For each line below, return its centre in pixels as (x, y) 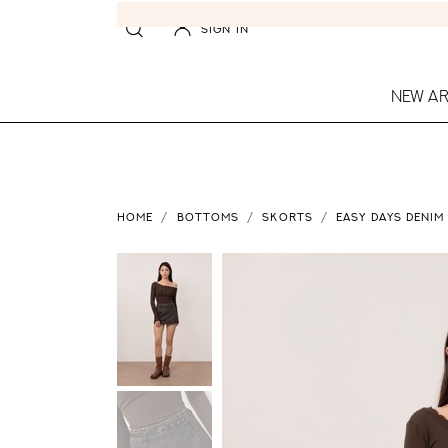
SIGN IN (225, 31)
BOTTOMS (208, 219)
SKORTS (287, 219)
